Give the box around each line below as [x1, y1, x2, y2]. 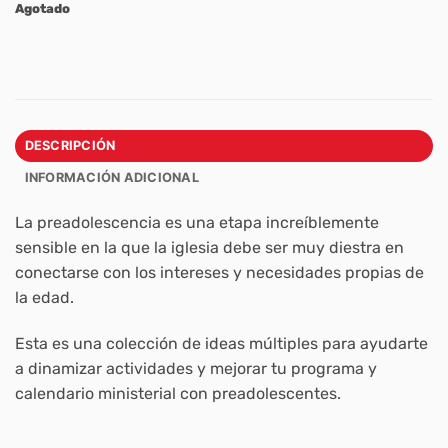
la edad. [15, 288, 74, 308]
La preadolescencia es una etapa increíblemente [15, 213, 379, 233]
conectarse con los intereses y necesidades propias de [15, 263, 424, 283]
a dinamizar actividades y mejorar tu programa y [15, 359, 377, 379]
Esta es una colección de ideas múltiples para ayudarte [15, 334, 428, 354]
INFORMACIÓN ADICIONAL [24, 170, 199, 186]
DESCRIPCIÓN [24, 138, 116, 154]
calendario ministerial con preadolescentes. [15, 384, 341, 404]
